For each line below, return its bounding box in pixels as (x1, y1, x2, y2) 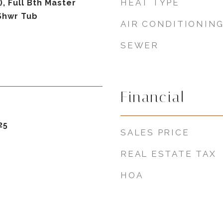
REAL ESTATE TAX (120, 149, 217, 159)
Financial (120, 89, 186, 106)
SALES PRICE (120, 127, 190, 137)
